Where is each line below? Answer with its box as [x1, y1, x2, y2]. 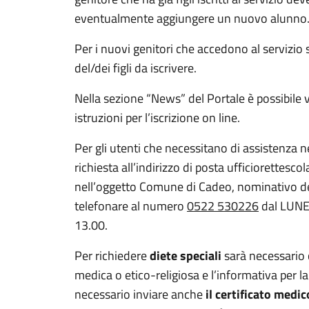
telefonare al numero [74, 197, 187, 215]
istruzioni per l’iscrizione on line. [74, 108, 240, 127]
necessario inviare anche [74, 285, 206, 303]
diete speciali [150, 246, 224, 265]
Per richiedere [74, 246, 150, 265]
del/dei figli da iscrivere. [74, 59, 197, 77]
